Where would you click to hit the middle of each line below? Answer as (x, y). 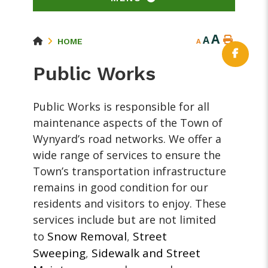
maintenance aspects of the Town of (128, 123)
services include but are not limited (125, 220)
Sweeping (60, 253)
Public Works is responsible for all (121, 107)
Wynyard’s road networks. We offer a (127, 139)
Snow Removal (87, 237)
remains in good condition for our (121, 188)
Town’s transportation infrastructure (130, 171)
